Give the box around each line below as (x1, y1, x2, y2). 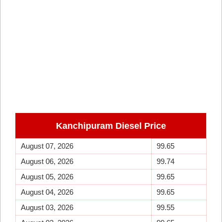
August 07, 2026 (21, 142, 73, 150)
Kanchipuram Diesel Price (56, 121, 166, 131)
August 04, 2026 (21, 188, 73, 196)
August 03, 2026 (21, 203, 73, 212)
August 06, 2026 (21, 157, 73, 166)
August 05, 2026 (21, 172, 73, 181)
